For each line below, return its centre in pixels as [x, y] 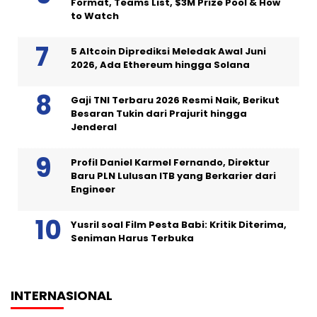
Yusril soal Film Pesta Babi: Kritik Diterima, [179, 224]
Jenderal [94, 127]
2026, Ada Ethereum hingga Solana [160, 64]
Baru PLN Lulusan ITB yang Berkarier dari [173, 175]
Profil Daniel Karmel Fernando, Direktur [170, 162]
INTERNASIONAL [62, 295]
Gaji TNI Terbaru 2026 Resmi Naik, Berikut [175, 100]
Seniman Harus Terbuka [132, 238]
